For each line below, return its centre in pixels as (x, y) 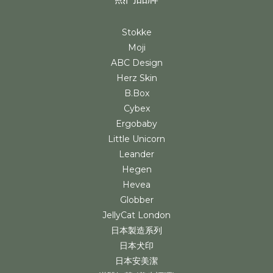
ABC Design (136, 63)
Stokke (136, 32)
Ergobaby (136, 124)
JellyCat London (136, 215)
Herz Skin (136, 78)
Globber (136, 200)
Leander (136, 154)
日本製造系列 (136, 230)
